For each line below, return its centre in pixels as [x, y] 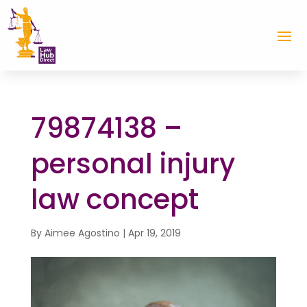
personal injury [133, 163]
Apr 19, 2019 [154, 233]
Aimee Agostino [82, 233]
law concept [114, 199]
